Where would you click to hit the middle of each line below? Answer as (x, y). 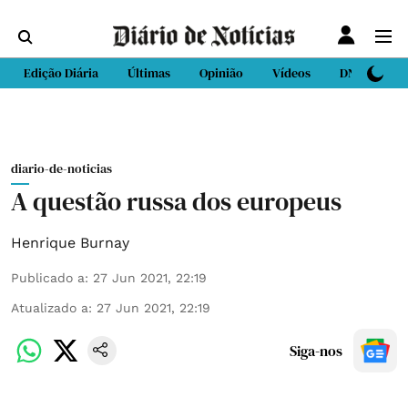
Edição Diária (61, 73)
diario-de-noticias (61, 168)
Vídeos (291, 73)
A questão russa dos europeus (176, 201)
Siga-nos (316, 351)
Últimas (149, 73)
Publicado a (48, 278)
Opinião (221, 73)
